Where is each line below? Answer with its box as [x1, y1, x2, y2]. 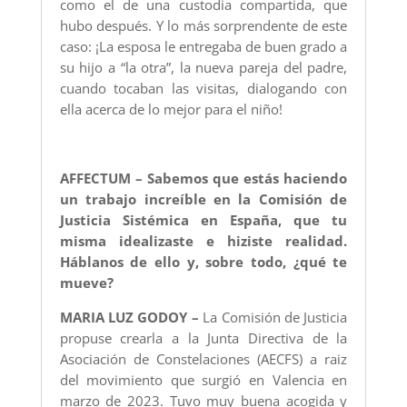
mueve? [59, 273, 114, 293]
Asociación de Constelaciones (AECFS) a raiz [59, 350, 348, 369]
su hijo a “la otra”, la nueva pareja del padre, [59, 58, 348, 77]
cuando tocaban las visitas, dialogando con [59, 79, 348, 98]
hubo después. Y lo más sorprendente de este [59, 16, 348, 35]
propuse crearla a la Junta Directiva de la [59, 329, 348, 348]
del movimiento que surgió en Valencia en [59, 371, 348, 390]
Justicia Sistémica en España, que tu [59, 211, 348, 230]
